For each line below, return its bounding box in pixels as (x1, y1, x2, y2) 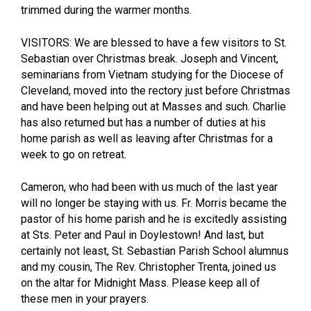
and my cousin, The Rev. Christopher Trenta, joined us (21, 260, 276, 274)
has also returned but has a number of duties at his (21, 115, 266, 129)
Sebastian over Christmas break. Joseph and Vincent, (21, 51, 278, 65)
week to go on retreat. (21, 147, 126, 161)
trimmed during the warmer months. (21, 3, 192, 17)
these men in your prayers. (21, 292, 149, 305)
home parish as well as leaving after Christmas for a (21, 131, 273, 145)
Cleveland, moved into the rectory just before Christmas (21, 83, 290, 97)
